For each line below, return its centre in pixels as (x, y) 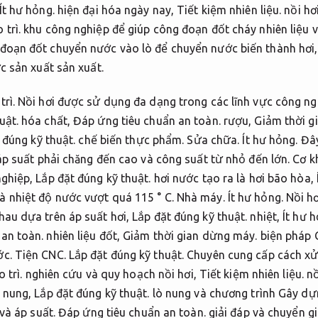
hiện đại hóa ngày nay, (116, 10)
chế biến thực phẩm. (131, 139)
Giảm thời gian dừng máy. (190, 235)
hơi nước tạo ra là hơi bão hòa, (234, 178)
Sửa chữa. (213, 139)
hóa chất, (46, 120)
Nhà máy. (201, 197)
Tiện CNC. (40, 254)
